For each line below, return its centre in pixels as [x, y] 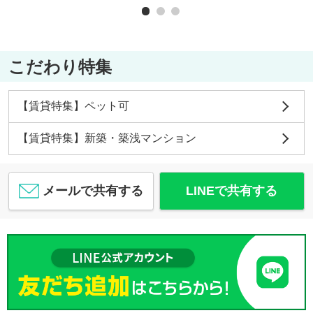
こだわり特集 [60, 66]
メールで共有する [93, 190]
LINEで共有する [232, 190]
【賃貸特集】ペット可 [73, 106]
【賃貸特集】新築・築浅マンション [107, 138]
